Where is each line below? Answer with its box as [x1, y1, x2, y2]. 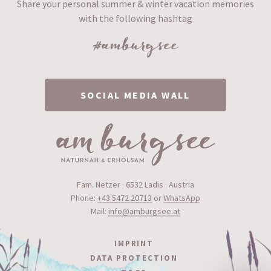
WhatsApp [163, 192, 200, 203]
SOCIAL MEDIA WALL [80, 89, 191, 101]
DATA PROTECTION [90, 253, 178, 263]
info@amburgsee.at [108, 206, 180, 217]
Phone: [71, 192, 97, 203]
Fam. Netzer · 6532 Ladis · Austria [77, 179, 194, 190]
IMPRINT [114, 238, 154, 249]
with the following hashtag [79, 12, 192, 24]
